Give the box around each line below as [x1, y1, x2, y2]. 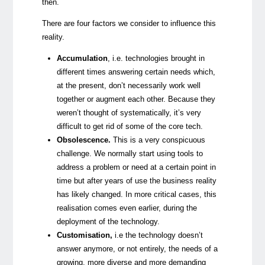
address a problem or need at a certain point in [57, 162, 216, 172]
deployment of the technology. [57, 216, 160, 226]
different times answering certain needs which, [57, 67, 216, 76]
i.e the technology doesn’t [112, 230, 203, 240]
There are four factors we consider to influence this [41, 18, 216, 28]
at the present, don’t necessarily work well [57, 80, 201, 90]
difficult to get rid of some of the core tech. [57, 121, 203, 131]
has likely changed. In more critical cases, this [57, 189, 217, 199]
